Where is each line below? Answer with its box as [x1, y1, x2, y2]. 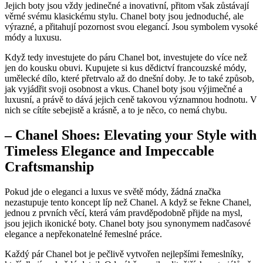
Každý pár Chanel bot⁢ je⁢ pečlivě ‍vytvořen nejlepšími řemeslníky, [5, 249, 244, 259]
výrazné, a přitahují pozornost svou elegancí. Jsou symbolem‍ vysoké [5, 22, 258, 32]
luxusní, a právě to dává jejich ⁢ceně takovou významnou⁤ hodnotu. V [5, 95, 257, 105]
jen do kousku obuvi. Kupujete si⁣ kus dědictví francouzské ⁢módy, [5, 63, 247, 73]
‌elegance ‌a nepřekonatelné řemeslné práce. [5, 229, 162, 240]
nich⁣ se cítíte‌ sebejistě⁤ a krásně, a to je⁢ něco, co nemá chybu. [5, 105, 227, 116]
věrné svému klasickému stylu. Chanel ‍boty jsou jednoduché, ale [5, 11, 244, 22]
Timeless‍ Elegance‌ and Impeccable [5, 143, 214, 159]
